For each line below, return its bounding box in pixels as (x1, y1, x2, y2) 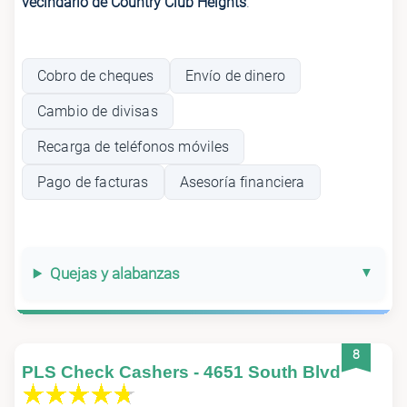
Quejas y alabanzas (49, 263, 180, 283)
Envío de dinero (184, 66, 285, 84)
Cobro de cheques (37, 66, 154, 84)
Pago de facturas (37, 174, 149, 192)
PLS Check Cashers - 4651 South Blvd (22, 362, 341, 382)
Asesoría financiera (179, 174, 305, 192)
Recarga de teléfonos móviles (37, 138, 230, 156)
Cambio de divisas (37, 103, 158, 121)
